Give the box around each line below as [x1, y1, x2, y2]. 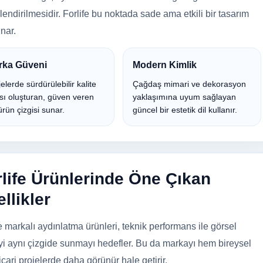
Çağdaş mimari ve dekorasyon [133, 79, 246, 89]
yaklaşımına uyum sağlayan [133, 92, 236, 102]
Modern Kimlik [133, 60, 197, 70]
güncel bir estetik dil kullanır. [133, 105, 237, 115]
